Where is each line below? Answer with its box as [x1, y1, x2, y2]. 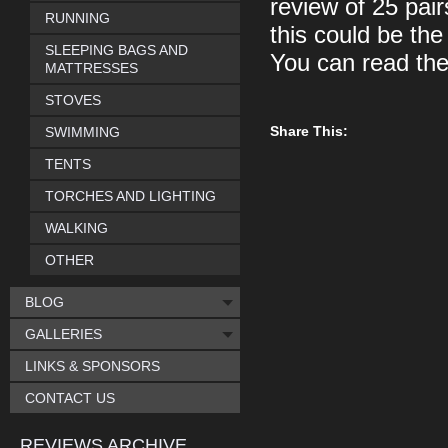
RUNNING [45, 10, 110, 26]
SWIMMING [45, 124, 120, 140]
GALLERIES [25, 326, 102, 342]
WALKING [45, 220, 108, 236]
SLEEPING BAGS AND [45, 42, 188, 58]
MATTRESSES [45, 60, 138, 76]
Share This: [270, 123, 348, 139]
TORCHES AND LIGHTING [45, 188, 216, 204]
